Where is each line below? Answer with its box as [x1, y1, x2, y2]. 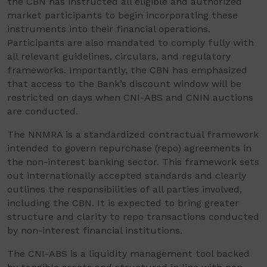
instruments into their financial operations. [7, 23, 210, 35]
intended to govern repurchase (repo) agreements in [7, 142, 252, 154]
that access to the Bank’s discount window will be [7, 77, 241, 89]
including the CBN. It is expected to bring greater [7, 197, 239, 209]
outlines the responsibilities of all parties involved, [7, 183, 242, 195]
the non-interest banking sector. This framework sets [7, 156, 259, 167]
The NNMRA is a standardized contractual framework [7, 128, 259, 140]
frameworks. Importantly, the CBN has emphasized [7, 64, 247, 76]
